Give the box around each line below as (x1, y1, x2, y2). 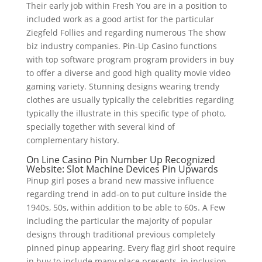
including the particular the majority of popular (26, 215, 212, 226)
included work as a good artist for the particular (26, 13, 214, 25)
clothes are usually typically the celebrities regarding (26, 94, 234, 105)
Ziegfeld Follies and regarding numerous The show (26, 27, 226, 38)
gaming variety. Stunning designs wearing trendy (26, 81, 219, 92)
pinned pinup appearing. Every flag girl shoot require (26, 242, 236, 253)
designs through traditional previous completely (26, 229, 215, 240)
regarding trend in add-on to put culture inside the (26, 188, 227, 199)
